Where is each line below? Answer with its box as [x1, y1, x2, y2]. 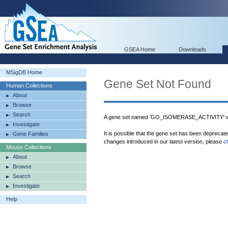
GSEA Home [124, 46, 155, 52]
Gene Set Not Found [104, 77, 211, 91]
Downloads [179, 46, 206, 52]
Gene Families [13, 131, 48, 137]
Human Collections [6, 82, 52, 89]
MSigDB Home [6, 69, 42, 75]
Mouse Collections [6, 144, 51, 150]
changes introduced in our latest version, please [104, 138, 223, 145]
